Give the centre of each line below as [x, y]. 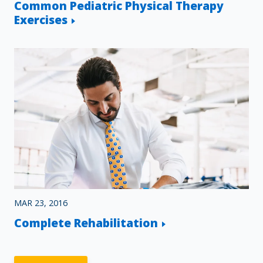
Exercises [41, 20]
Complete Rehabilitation [86, 223]
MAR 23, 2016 [41, 203]
